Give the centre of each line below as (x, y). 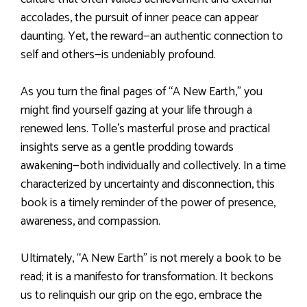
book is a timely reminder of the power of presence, (148, 202)
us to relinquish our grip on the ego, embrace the (141, 295)
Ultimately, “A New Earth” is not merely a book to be (151, 258)
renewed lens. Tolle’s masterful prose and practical (145, 128)
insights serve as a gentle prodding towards (127, 147)
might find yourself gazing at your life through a (136, 110)
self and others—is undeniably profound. (118, 54)
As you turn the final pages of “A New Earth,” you (142, 91)
